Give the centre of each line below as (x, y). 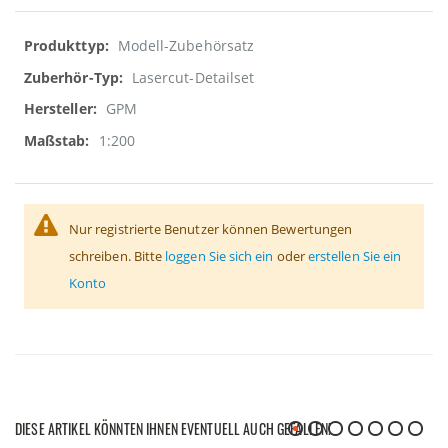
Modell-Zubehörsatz (186, 46)
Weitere (49, 45)
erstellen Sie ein (354, 256)
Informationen (71, 72)
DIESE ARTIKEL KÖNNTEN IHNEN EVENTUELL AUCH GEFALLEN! (173, 429)
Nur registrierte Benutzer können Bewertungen (211, 229)
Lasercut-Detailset (193, 77)
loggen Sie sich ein (219, 256)
